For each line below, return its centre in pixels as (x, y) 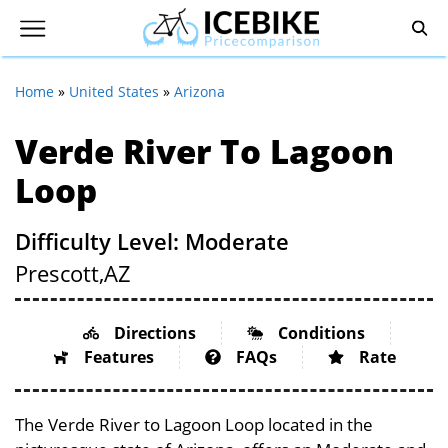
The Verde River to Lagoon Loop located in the (194, 424)
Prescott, (59, 273)
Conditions (321, 333)
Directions (154, 333)
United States (114, 91)
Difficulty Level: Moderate (152, 241)
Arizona (199, 91)
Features (118, 357)
